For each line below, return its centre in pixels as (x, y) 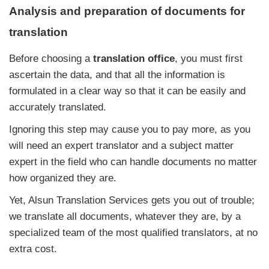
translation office (134, 59)
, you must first (209, 59)
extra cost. (33, 249)
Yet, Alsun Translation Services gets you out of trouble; (132, 201)
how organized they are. (63, 178)
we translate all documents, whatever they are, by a (125, 217)
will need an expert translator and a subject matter (121, 146)
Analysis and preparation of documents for (127, 11)
